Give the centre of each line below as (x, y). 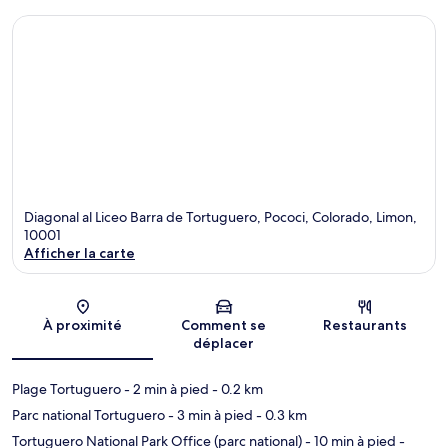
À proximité (83, 325)
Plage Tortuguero (66, 389)
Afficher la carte (79, 253)
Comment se (224, 325)
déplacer (224, 343)
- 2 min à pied (165, 389)
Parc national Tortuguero (88, 415)
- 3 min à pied (209, 415)
